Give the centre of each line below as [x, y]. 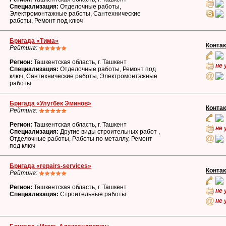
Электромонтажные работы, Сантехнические [75, 14]
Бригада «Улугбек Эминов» [50, 103]
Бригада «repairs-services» [50, 166]
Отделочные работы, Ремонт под [107, 69]
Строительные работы [92, 194]
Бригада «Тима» [34, 41]
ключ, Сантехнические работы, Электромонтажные [83, 76]
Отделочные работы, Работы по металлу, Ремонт [81, 139]
